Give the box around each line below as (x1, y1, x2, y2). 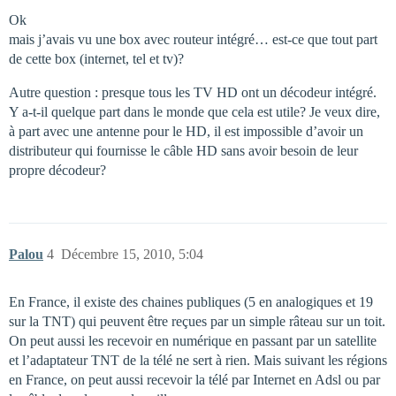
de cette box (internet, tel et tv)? (9, 51, 184, 66)
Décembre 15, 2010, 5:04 (61, 247, 203, 262)
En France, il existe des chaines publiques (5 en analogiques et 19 (9, 294, 373, 309)
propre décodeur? (9, 163, 106, 178)
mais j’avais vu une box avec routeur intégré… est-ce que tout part (9, 32, 377, 47)
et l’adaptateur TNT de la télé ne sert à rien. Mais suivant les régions (9, 353, 387, 368)
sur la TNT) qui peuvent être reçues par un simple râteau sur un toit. (9, 314, 385, 329)
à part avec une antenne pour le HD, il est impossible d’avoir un (9, 124, 363, 139)
